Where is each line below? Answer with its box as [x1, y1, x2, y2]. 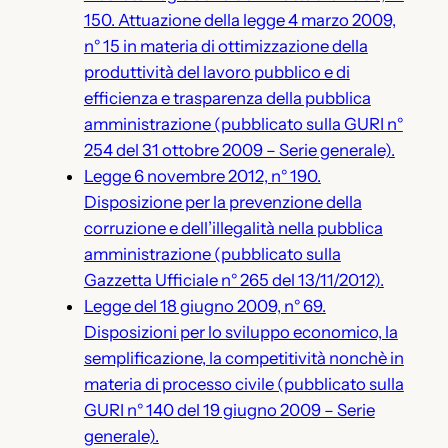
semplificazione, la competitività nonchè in [83, 347, 404, 368]
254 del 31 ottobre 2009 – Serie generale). [83, 139, 395, 160]
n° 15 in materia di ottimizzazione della [83, 35, 368, 56]
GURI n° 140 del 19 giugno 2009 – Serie [83, 399, 375, 420]
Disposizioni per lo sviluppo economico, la [83, 321, 398, 342]
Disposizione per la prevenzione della [83, 191, 362, 212]
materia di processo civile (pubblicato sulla [83, 373, 404, 394]
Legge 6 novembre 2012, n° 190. [83, 165, 321, 186]
